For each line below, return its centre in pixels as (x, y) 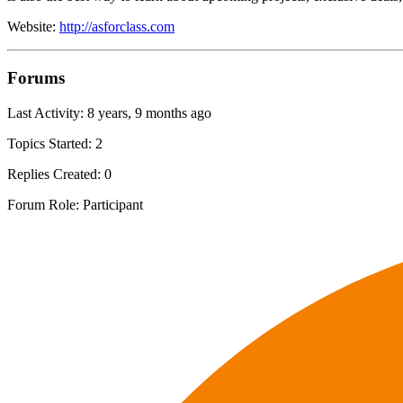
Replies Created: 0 (59, 174)
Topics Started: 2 (55, 143)
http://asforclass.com (117, 27)
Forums (36, 77)
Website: (33, 27)
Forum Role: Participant (75, 204)
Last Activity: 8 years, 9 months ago (109, 112)
